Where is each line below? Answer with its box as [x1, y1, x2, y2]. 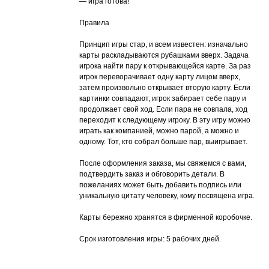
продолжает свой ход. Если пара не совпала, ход [79, 104, 247, 113]
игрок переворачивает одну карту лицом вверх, [79, 72, 240, 81]
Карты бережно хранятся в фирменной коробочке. [79, 213, 252, 222]
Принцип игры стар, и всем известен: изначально [79, 40, 248, 49]
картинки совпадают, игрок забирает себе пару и [79, 94, 246, 103]
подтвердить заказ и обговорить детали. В [79, 169, 225, 178]
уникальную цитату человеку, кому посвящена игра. [79, 191, 255, 200]
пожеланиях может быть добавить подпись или [79, 180, 241, 189]
